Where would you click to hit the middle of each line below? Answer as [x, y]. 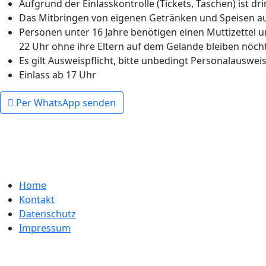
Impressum [45, 228]
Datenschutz [47, 214]
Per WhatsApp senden [65, 103]
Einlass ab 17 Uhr [58, 75]
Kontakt [37, 199]
